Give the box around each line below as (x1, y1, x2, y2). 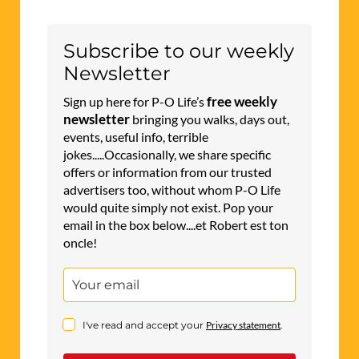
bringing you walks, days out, (130, 111, 289, 127)
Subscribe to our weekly (63, 38, 294, 63)
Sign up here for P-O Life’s (63, 93, 207, 109)
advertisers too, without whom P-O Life (63, 181, 280, 197)
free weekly (207, 92, 277, 110)
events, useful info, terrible (63, 128, 208, 144)
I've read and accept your (83, 318, 206, 331)
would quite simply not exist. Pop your (63, 199, 273, 215)
